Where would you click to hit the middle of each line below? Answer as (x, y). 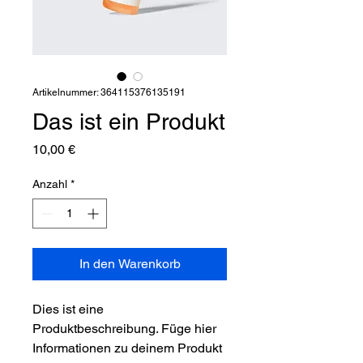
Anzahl (50, 184)
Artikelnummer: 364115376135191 (109, 92)
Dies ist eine (68, 309)
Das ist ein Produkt (129, 122)
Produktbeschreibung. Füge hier (124, 329)
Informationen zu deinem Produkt (127, 348)
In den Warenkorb (130, 264)
